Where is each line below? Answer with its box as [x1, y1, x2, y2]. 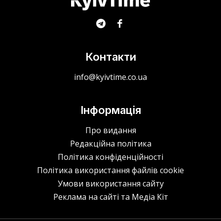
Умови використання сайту [57, 178, 164, 189]
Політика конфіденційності [58, 151, 163, 162]
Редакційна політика [70, 138, 151, 149]
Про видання [85, 124, 136, 136]
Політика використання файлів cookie [37, 164, 184, 176]
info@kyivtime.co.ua [74, 71, 147, 82]
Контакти [85, 50, 136, 63]
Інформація [80, 103, 141, 116]
